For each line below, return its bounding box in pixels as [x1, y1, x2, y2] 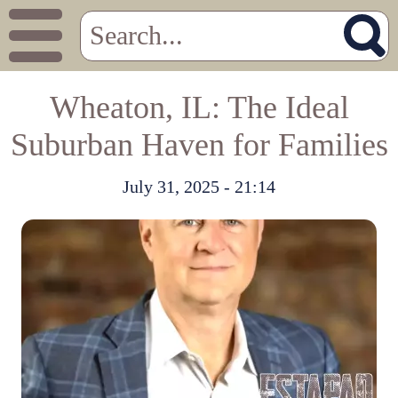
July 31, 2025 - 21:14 [123, 177, 275, 196]
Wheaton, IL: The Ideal [49, 90, 349, 125]
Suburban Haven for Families [10, 127, 388, 163]
